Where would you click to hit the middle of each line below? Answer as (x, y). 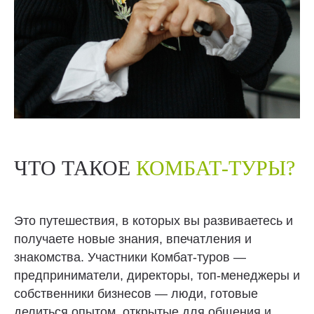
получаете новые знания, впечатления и (133, 239)
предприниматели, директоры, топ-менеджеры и (157, 275)
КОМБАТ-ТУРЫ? (216, 168)
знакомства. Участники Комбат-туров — (130, 257)
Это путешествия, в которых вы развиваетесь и (153, 221)
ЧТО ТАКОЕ (75, 168)
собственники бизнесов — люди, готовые (136, 294)
